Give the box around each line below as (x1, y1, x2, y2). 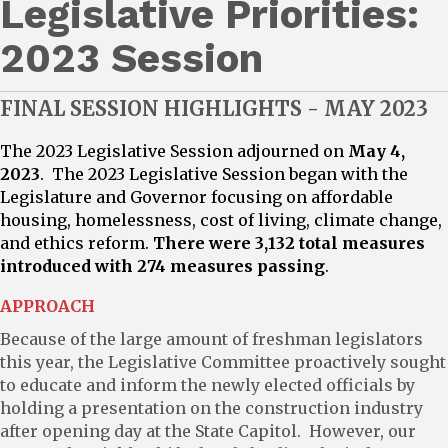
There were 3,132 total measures (153, 232, 425, 253)
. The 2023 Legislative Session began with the (40, 163, 408, 184)
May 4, (348, 140, 405, 161)
